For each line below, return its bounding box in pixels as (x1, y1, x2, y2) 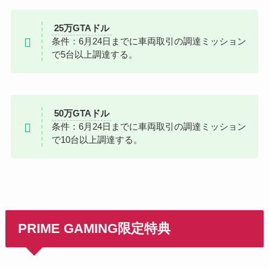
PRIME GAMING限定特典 (18, 222, 171, 237)
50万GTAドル (53, 108, 109, 119)
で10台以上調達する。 (51, 134, 142, 145)
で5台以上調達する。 (51, 49, 138, 60)
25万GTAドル (53, 23, 109, 34)
